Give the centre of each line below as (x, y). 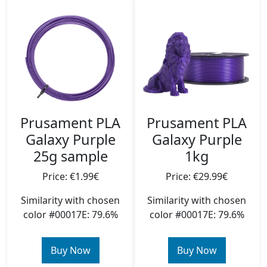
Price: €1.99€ (70, 176)
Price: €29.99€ (197, 176)
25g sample (70, 156)
